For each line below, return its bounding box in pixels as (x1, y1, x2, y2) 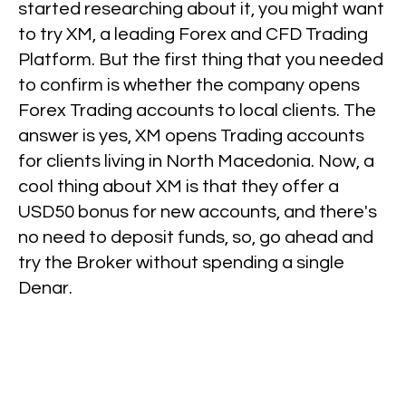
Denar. (18, 279, 73, 297)
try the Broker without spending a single (18, 254, 345, 272)
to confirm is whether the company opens (18, 76, 361, 94)
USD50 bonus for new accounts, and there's (18, 203, 378, 221)
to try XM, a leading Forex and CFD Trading (18, 25, 369, 43)
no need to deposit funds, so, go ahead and (18, 228, 374, 246)
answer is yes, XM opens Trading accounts (18, 127, 365, 145)
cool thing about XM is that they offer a (18, 178, 340, 196)
